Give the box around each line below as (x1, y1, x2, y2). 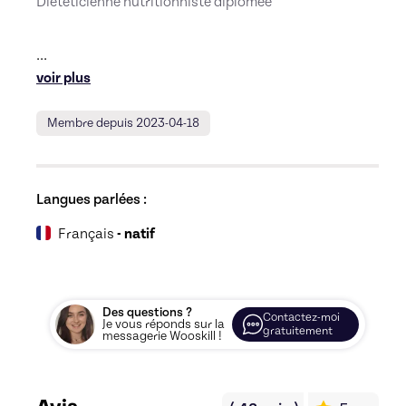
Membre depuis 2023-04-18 (47, 116, 199, 130)
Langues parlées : (36, 191, 147, 208)
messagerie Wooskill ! (102, 329, 222, 343)
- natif (117, 226, 155, 242)
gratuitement (263, 324, 333, 338)
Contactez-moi (263, 311, 340, 324)
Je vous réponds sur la (102, 317, 225, 332)
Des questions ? (102, 305, 192, 320)
